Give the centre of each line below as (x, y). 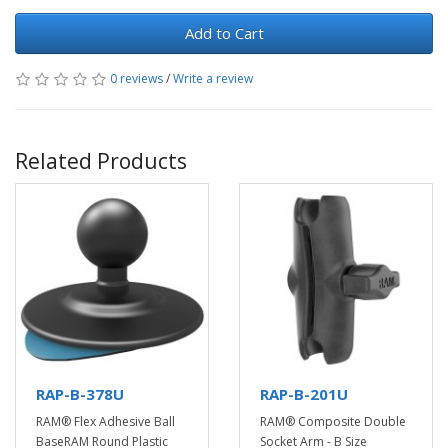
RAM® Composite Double (333, 421)
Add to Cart (224, 33)
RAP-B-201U (304, 394)
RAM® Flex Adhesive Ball (105, 421)
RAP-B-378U (80, 394)
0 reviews (136, 78)
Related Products (101, 161)
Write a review (213, 78)
